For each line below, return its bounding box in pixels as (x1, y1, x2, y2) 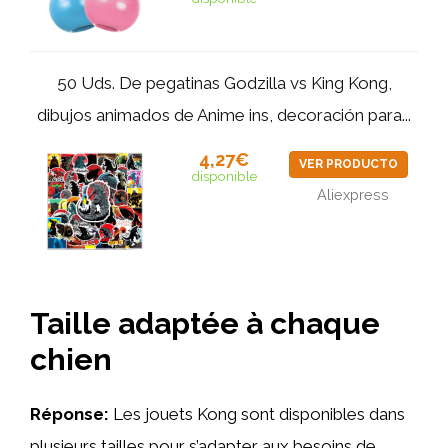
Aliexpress (317, 186, 390, 203)
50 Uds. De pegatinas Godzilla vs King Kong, (56, 73, 392, 93)
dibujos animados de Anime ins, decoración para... (37, 105, 411, 125)
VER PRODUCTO (298, 157, 398, 171)
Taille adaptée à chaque (30, 306, 380, 341)
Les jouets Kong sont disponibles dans (109, 404, 405, 424)
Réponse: (30, 404, 109, 424)
